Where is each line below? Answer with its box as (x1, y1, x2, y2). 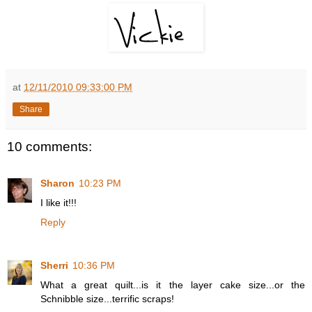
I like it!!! (40, 196, 77, 208)
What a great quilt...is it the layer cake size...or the (40, 279, 305, 290)
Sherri (40, 259, 68, 271)
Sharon (40, 177, 75, 189)
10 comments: (7, 139, 92, 155)
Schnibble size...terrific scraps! (40, 292, 174, 304)
